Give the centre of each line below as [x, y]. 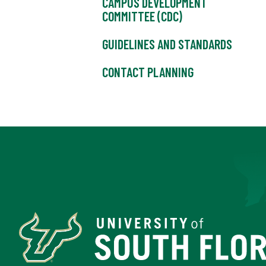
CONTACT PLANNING [148, 72]
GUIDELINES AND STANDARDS [167, 44]
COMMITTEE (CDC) [142, 16]
